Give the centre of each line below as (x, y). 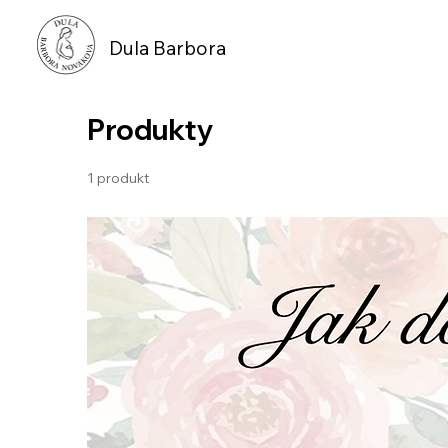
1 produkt (118, 177)
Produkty (151, 129)
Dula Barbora (167, 47)
